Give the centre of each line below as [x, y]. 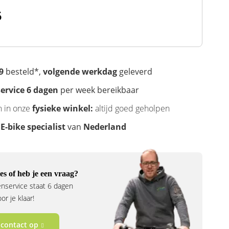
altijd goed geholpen [132, 108]
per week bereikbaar [98, 90]
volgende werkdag [80, 71]
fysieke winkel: [62, 108]
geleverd [134, 71]
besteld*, [23, 71]
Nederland [105, 127]
